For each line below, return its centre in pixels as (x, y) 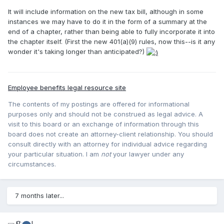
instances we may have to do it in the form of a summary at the (107, 22)
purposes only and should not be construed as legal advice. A (105, 114)
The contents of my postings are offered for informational (99, 104)
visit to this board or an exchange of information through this (103, 124)
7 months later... (39, 196)
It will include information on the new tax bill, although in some (106, 12)
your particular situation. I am (54, 154)
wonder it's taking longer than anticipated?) (77, 52)
